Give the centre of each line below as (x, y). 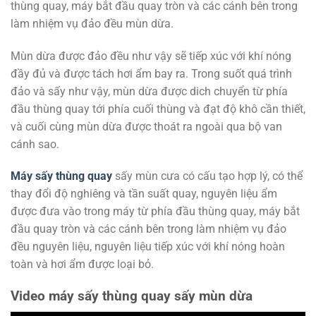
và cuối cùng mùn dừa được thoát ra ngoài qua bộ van (146, 126)
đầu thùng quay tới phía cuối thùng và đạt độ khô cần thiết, (158, 109)
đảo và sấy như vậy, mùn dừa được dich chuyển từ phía (149, 91)
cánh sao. (35, 144)
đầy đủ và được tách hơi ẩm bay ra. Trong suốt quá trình (151, 73)
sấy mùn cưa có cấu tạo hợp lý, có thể (207, 176)
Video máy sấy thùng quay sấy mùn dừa (132, 296)
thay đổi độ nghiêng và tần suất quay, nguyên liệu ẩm (144, 194)
